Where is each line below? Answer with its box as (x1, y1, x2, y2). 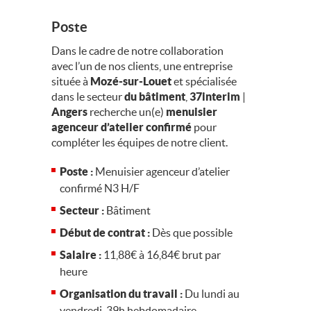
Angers (51, 106, 90, 118)
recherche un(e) (90, 106, 166, 118)
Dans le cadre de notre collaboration (51, 44, 224, 57)
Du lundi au (183, 287, 239, 300)
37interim (190, 90, 240, 103)
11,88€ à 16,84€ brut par (101, 249, 221, 261)
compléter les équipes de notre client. (51, 136, 228, 149)
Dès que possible (150, 226, 233, 239)
